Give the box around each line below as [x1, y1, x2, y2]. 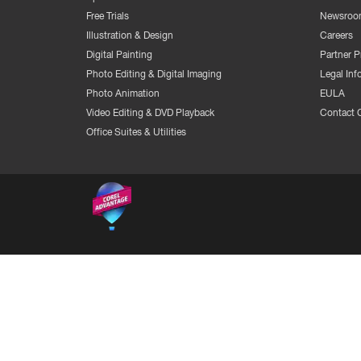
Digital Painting [86, 48, 152, 60]
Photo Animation [86, 87, 160, 99]
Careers [320, 29, 353, 41]
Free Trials [86, 10, 129, 22]
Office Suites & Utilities [86, 126, 186, 138]
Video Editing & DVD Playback [86, 106, 214, 118]
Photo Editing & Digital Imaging [86, 68, 222, 80]
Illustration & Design [86, 29, 173, 41]
